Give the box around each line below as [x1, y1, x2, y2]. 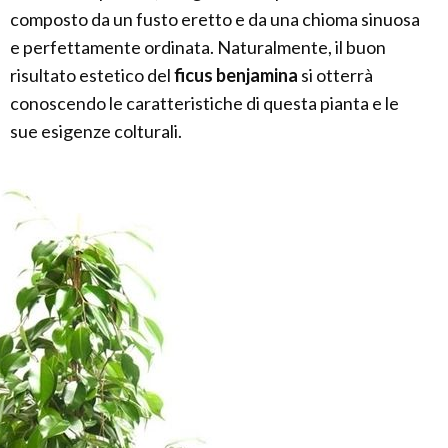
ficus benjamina [174, 64, 298, 86]
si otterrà [298, 64, 373, 86]
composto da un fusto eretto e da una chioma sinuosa [10, 8, 420, 30]
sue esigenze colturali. [10, 120, 182, 142]
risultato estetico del [10, 64, 174, 86]
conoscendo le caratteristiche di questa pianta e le [10, 92, 399, 114]
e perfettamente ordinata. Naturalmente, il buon [10, 36, 386, 58]
